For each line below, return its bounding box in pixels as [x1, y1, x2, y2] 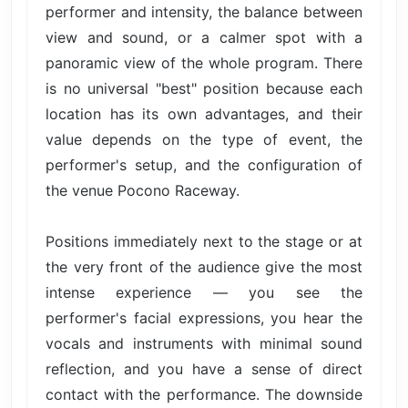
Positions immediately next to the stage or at [46, 231, 362, 250]
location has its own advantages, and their [46, 104, 362, 123]
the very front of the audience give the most [46, 257, 362, 276]
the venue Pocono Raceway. [46, 180, 240, 199]
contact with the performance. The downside [46, 384, 362, 403]
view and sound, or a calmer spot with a [46, 27, 362, 46]
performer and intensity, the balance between [46, 2, 362, 21]
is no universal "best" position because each [46, 78, 362, 97]
